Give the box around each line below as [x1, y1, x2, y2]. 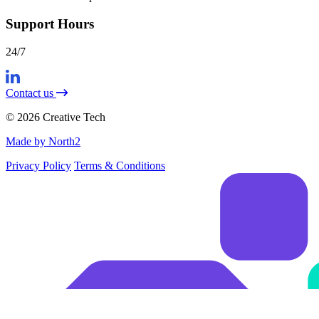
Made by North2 [6, 135, 80, 147]
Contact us [6, 86, 53, 99]
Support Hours [6, 16, 94, 32]
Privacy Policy [6, 159, 71, 172]
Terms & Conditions [74, 159, 165, 172]
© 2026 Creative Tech [6, 110, 105, 123]
